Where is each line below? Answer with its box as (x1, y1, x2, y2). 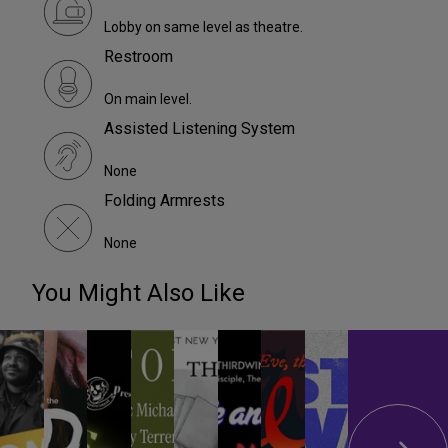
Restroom (104, 47, 173, 67)
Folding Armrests (104, 191, 225, 211)
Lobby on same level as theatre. (104, 19, 303, 36)
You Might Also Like (32, 279, 245, 308)
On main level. (104, 91, 192, 108)
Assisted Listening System (104, 119, 295, 139)
